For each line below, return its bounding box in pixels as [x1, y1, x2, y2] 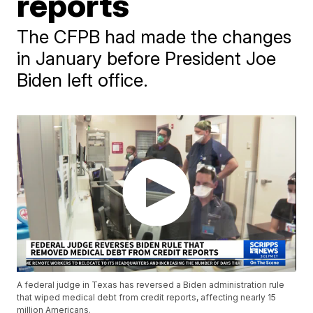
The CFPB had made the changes [17, 26, 292, 48]
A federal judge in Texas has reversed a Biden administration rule [17, 279, 285, 291]
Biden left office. [17, 69, 149, 91]
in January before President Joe [17, 48, 277, 69]
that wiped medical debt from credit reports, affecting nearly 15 [17, 292, 277, 303]
